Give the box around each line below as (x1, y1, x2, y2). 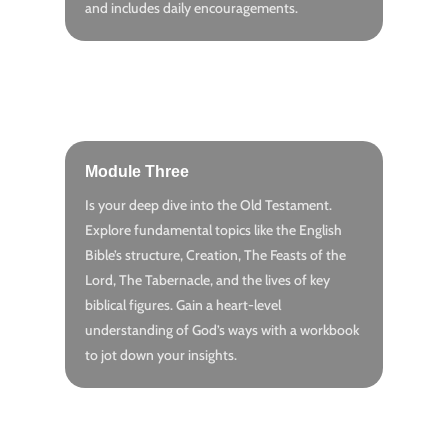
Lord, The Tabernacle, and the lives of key (84, 271, 330, 290)
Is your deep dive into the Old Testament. (84, 196, 332, 215)
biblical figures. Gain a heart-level (84, 296, 281, 315)
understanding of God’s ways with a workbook (84, 321, 359, 340)
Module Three (84, 163, 189, 181)
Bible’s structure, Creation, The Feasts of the (84, 246, 346, 265)
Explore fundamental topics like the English (84, 221, 342, 240)
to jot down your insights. (84, 346, 237, 365)
